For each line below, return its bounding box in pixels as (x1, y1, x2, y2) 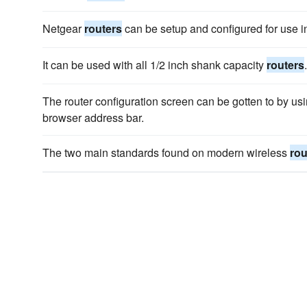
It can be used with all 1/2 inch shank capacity (42, 57, 267, 73)
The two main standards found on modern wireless (42, 145, 290, 160)
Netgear (42, 21, 84, 36)
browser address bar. (42, 110, 144, 125)
